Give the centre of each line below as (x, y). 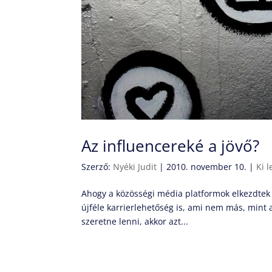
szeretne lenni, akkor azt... (135, 221)
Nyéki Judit (135, 166)
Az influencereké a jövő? (171, 145)
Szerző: (97, 166)
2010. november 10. (207, 166)
